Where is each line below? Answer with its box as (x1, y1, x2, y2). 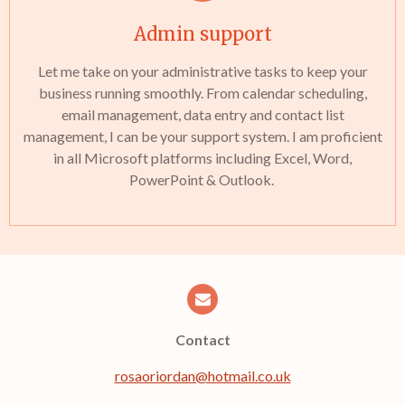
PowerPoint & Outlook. (128, 171, 277, 188)
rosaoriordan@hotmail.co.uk (114, 367, 291, 384)
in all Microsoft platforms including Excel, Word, (53, 149, 352, 166)
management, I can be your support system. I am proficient (23, 127, 382, 145)
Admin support (133, 23, 272, 46)
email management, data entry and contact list (61, 106, 344, 123)
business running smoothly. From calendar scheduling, (38, 84, 367, 101)
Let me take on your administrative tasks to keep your (37, 62, 368, 80)
